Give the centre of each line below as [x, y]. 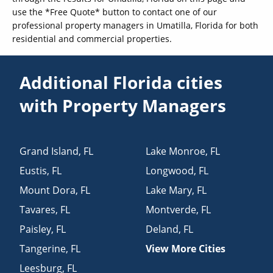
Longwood [170, 170]
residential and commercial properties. [92, 39]
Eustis [34, 170]
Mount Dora [48, 190]
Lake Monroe [175, 151]
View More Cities [186, 248]
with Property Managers [123, 105]
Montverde [171, 209]
